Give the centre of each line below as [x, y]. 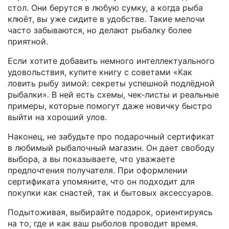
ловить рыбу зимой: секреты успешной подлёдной [111, 83]
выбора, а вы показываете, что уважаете [91, 159]
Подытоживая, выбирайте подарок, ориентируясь [110, 212]
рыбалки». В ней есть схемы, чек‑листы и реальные [113, 95]
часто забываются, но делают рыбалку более [100, 30]
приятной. [28, 41]
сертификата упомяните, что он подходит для [101, 181]
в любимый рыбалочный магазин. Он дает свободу [111, 148]
